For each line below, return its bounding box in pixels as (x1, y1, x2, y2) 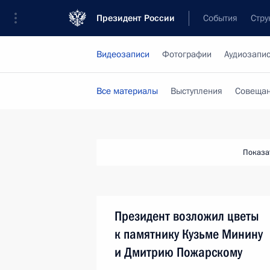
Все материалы (96, 85, 158, 97)
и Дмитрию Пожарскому (115, 245, 242, 260)
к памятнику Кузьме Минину (115, 227, 263, 242)
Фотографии (162, 48, 212, 60)
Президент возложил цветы (115, 209, 259, 224)
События (203, 12, 237, 24)
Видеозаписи (96, 48, 149, 60)
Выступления (171, 85, 222, 97)
